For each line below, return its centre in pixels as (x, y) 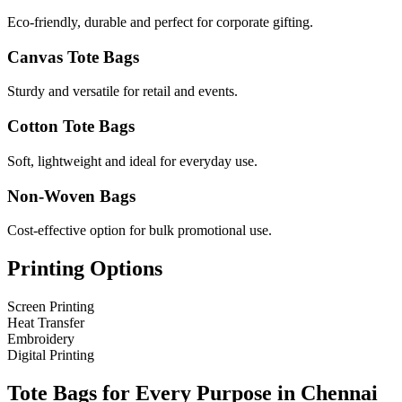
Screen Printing (51, 307)
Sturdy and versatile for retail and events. (122, 92)
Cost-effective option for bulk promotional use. (140, 231)
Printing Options (85, 269)
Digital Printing (51, 355)
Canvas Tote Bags (73, 57)
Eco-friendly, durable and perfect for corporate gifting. (160, 22)
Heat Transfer (46, 323)
